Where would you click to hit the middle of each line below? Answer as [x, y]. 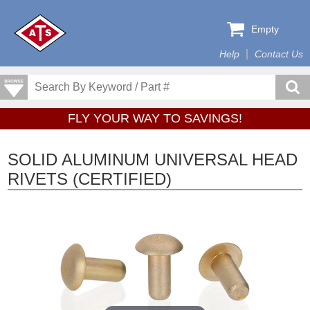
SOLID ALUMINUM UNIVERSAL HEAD [153, 159]
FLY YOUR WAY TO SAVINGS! [155, 118]
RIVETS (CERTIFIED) [90, 179]
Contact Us [279, 54]
